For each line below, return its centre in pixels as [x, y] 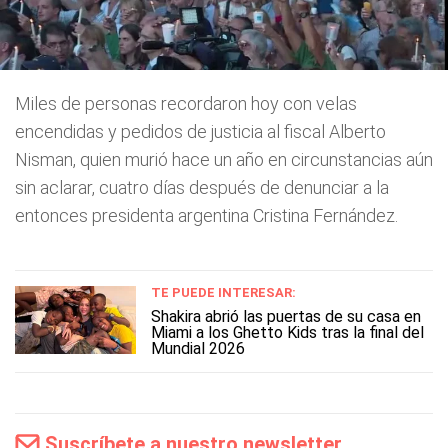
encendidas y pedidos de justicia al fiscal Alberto [200, 131]
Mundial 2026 [198, 348]
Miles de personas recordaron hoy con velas [186, 103]
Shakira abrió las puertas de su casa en [286, 316]
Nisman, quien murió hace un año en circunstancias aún [224, 159]
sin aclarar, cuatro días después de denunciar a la [202, 187]
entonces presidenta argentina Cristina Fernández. [206, 215]
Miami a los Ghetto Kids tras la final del [287, 332]
